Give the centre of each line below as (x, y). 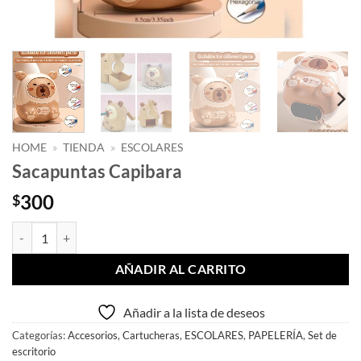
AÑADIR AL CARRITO (180, 270)
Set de (322, 336)
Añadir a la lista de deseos (194, 313)
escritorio (34, 352)
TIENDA (84, 148)
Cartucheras (151, 336)
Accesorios (93, 336)
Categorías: (40, 336)
